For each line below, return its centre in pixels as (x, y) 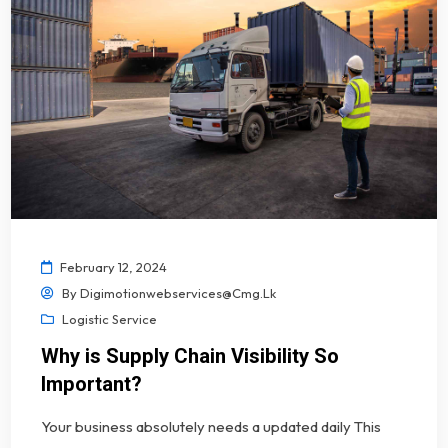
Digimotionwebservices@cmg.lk (178, 292)
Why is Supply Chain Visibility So (190, 355)
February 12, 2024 (114, 266)
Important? (92, 383)
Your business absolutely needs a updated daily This (211, 426)
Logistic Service (110, 318)
